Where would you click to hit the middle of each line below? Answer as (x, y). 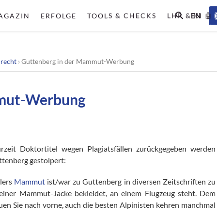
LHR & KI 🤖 (190, 15)
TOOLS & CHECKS (122, 15)
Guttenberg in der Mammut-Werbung (78, 61)
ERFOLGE (58, 15)
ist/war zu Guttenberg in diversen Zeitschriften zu (130, 181)
